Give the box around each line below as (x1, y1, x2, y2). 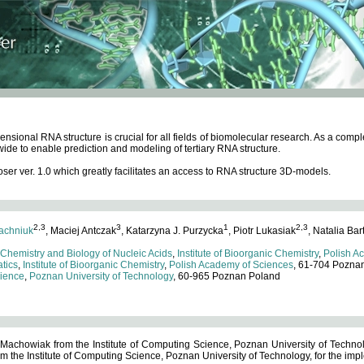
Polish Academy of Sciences (169, 259, 293, 271)
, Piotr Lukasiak (228, 225, 296, 236)
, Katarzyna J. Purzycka (121, 225, 223, 236)
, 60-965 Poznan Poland (173, 271, 280, 282)
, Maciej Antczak (45, 225, 116, 236)
